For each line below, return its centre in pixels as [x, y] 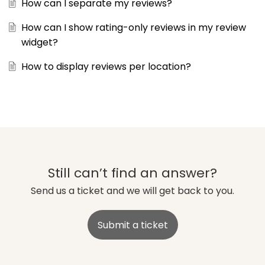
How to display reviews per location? [106, 67]
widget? [39, 43]
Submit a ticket [132, 225]
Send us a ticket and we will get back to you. [132, 191]
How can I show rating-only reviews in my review [133, 28]
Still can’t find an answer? [132, 173]
